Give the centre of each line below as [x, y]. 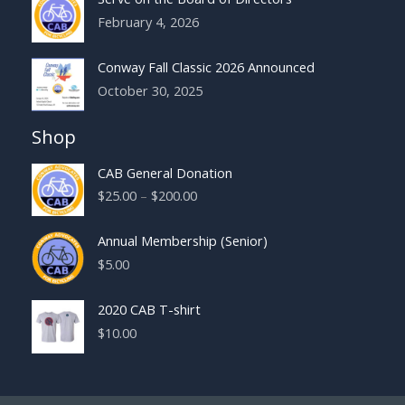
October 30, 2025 [150, 91]
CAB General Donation [165, 172]
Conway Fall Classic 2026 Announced [206, 67]
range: [215, 214]
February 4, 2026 [148, 22]
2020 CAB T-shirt [149, 310]
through [220, 252]
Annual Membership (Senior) [182, 241]
